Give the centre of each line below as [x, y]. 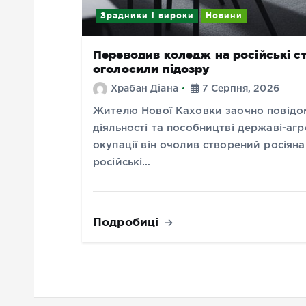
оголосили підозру [152, 69]
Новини [224, 16]
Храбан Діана [144, 89]
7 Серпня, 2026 [239, 89]
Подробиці [128, 222]
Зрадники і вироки [147, 16]
